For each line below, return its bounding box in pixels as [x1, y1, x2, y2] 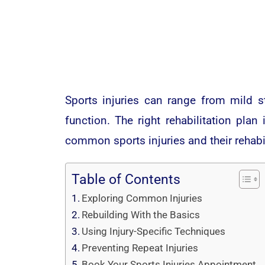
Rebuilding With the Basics [82, 208, 201, 221]
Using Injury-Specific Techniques [82, 225, 226, 237]
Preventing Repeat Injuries [82, 241, 199, 254]
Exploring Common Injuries [82, 192, 203, 204]
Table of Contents [71, 172, 180, 188]
